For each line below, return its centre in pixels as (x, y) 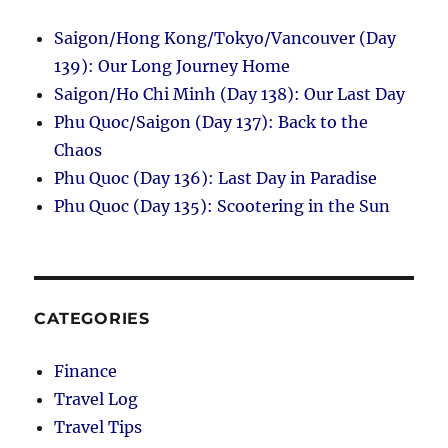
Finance (86, 371)
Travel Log (96, 399)
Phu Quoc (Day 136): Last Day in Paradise (216, 178)
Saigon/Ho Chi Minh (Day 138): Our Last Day (230, 94)
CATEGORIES (92, 319)
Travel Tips (98, 427)
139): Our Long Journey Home (172, 66)
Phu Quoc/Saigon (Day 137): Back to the (211, 122)
